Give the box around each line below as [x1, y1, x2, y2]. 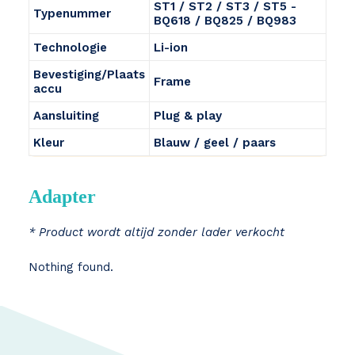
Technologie [33, 40, 107, 55]
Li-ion [154, 40, 188, 55]
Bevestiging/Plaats [33, 67, 145, 82]
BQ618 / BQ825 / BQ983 [154, 13, 296, 28]
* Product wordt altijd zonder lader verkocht [29, 225, 284, 239]
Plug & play [154, 109, 222, 123]
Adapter [29, 186, 96, 207]
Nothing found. [29, 260, 113, 274]
